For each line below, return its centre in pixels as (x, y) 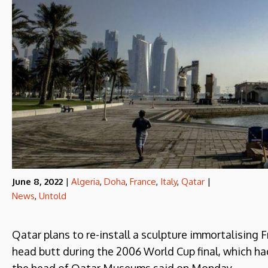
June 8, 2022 (37, 182)
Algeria (86, 182)
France (143, 182)
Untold (53, 196)
